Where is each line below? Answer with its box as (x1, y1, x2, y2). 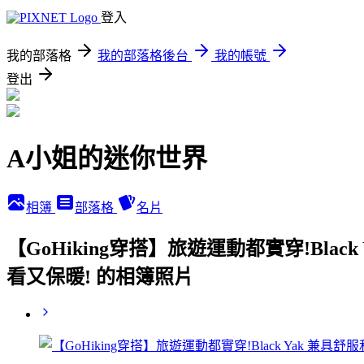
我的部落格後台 (97, 49, 188, 63)
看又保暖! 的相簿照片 (6, 266, 193, 288)
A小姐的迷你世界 (6, 144, 207, 174)
